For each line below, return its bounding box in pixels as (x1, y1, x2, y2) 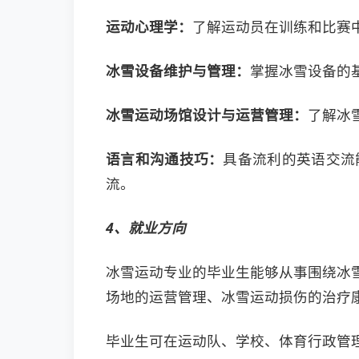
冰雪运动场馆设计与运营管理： (106, 105, 308, 124)
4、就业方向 (106, 218, 186, 237)
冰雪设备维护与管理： (106, 61, 250, 80)
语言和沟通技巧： (106, 149, 224, 168)
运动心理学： (106, 17, 192, 36)
